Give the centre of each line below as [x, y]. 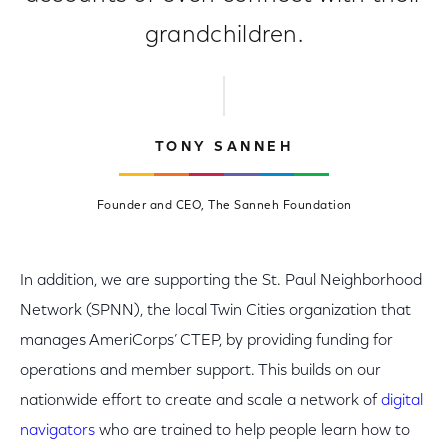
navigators [57, 431]
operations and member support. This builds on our [200, 371]
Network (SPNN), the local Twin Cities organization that [215, 311]
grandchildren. [224, 36]
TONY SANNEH [224, 148]
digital [402, 401]
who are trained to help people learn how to [252, 431]
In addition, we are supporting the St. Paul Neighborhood [221, 281]
